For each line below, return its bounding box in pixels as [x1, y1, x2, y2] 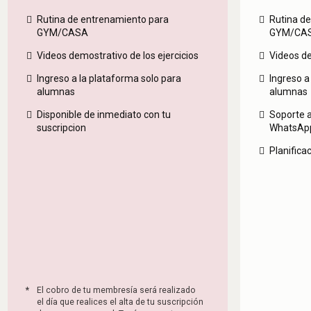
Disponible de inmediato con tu [36, 109, 171, 121]
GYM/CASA [36, 27, 88, 39]
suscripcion [36, 122, 86, 134]
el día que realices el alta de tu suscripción [36, 297, 203, 308]
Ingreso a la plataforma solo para [36, 73, 181, 85]
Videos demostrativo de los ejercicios [36, 50, 199, 62]
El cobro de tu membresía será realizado [36, 285, 196, 296]
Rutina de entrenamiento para [36, 14, 169, 26]
